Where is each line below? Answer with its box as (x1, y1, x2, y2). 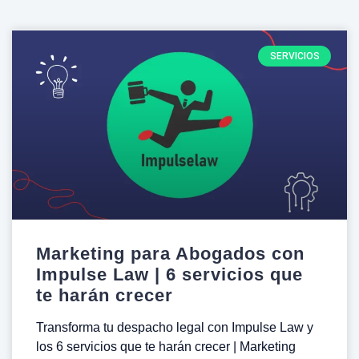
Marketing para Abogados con (36, 243, 305, 264)
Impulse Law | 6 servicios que (36, 264, 303, 284)
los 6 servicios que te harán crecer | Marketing (36, 339, 296, 353)
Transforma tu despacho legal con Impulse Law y (36, 320, 313, 334)
